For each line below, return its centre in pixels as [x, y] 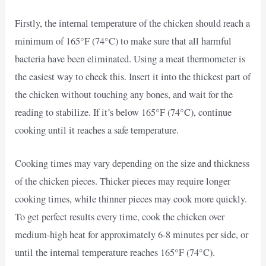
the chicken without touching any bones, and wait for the [124, 95]
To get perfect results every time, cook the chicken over [120, 217]
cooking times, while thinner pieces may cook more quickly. [131, 199]
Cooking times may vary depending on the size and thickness [132, 164]
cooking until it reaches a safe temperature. [97, 130]
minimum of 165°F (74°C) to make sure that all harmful [123, 41]
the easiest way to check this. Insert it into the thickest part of [133, 77]
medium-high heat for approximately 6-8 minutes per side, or [132, 235]
